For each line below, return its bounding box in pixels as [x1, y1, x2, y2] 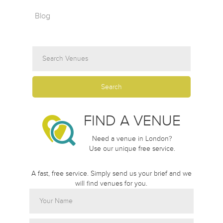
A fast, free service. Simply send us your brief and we [31, 169, 192, 178]
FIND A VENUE [83, 111, 181, 130]
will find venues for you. [75, 179, 148, 188]
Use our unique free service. [89, 144, 175, 153]
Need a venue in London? [92, 134, 172, 143]
